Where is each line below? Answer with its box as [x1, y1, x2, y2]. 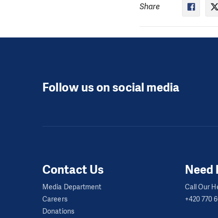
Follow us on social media [42, 80, 180, 96]
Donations [42, 206, 74, 216]
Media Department [42, 182, 102, 192]
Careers [42, 194, 68, 204]
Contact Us [42, 162, 104, 178]
